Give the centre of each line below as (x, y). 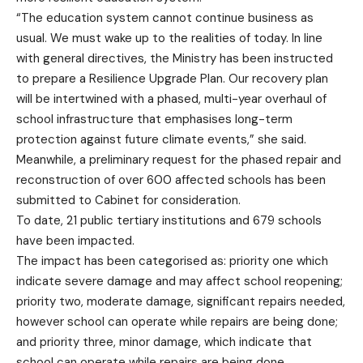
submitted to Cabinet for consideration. (128, 200)
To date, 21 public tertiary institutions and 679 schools (169, 220)
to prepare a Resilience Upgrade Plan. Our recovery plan (172, 79)
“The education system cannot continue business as (165, 18)
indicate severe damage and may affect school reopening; (179, 281)
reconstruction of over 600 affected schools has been (171, 180)
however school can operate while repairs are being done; (177, 322)
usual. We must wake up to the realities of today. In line (169, 38)
